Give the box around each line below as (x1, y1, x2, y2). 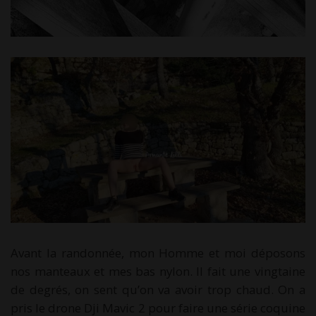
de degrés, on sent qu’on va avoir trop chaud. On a (11, 281, 305, 298)
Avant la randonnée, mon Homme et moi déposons (11, 244, 305, 261)
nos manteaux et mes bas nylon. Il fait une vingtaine (11, 262, 305, 279)
